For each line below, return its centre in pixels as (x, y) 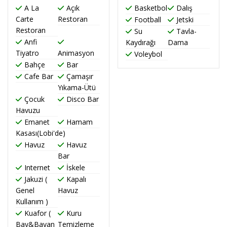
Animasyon (76, 53)
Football (148, 20)
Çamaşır (80, 77)
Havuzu (28, 110)
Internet (37, 168)
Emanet (37, 122)
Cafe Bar (39, 77)
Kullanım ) (32, 202)
